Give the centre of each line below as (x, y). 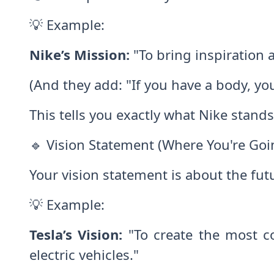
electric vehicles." (84, 254)
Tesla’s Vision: (76, 234)
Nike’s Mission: (80, 54)
